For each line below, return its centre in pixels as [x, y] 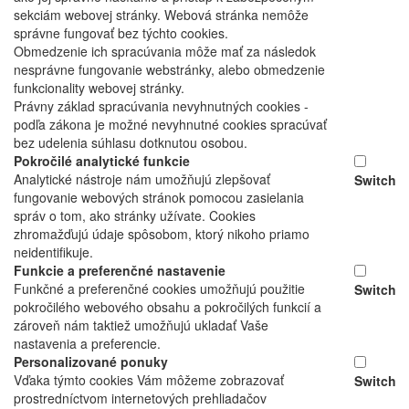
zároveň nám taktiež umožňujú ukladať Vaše [141, 325]
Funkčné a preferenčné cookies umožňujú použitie [159, 289]
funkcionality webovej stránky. [99, 88]
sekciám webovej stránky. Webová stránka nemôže [161, 15]
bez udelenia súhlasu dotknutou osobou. [131, 143]
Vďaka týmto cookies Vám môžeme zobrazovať [149, 380]
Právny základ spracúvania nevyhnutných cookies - [161, 106]
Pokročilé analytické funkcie [102, 161]
